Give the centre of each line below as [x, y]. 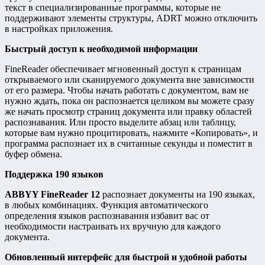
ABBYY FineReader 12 [52, 194]
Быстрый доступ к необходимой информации [101, 49]
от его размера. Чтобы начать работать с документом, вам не [127, 90]
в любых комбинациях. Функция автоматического [106, 205]
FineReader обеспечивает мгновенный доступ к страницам [123, 69]
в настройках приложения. [59, 28]
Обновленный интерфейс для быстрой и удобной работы [126, 257]
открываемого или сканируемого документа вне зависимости [130, 79]
